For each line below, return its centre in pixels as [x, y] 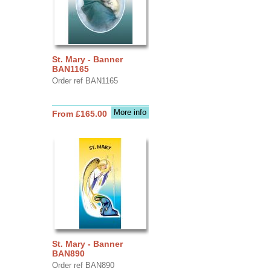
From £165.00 [79, 113]
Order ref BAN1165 [85, 80]
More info [130, 112]
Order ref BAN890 [83, 265]
